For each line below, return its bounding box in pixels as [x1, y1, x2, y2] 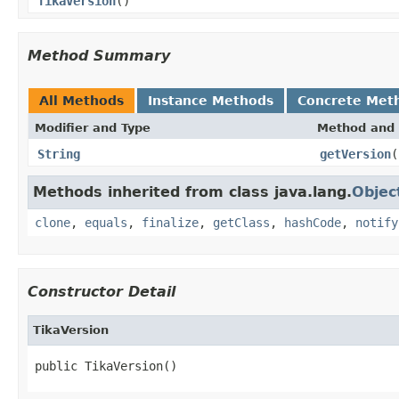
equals [85, 215, 127, 230]
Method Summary [28, 46, 170, 64]
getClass [213, 215, 270, 230]
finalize [142, 215, 199, 230]
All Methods [39, 93, 124, 108]
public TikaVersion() [35, 358, 177, 373]
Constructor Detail [28, 282, 175, 300]
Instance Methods [148, 93, 273, 108]
